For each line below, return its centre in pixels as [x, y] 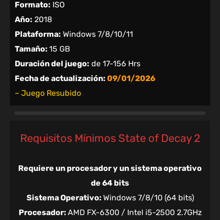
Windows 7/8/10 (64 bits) [148, 198]
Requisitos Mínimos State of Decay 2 [110, 138]
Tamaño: [32, 49]
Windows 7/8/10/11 [97, 34]
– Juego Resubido [48, 93]
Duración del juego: [52, 64]
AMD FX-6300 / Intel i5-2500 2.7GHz [135, 213]
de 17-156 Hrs [115, 64]
